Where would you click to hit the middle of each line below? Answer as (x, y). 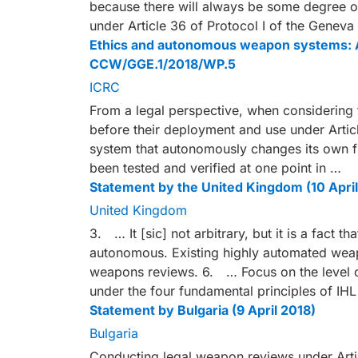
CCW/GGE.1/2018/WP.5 (163, 64)
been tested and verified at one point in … (215, 168)
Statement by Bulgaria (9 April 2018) (203, 310)
